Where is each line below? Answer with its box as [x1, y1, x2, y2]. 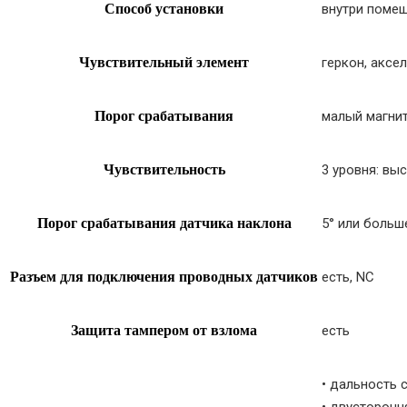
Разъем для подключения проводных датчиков [10, 268, 318, 284]
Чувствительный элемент [79, 54, 249, 70]
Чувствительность [103, 161, 225, 177]
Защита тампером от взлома [71, 322, 257, 338]
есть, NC [322, 268, 374, 285]
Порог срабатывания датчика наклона [36, 214, 292, 231]
